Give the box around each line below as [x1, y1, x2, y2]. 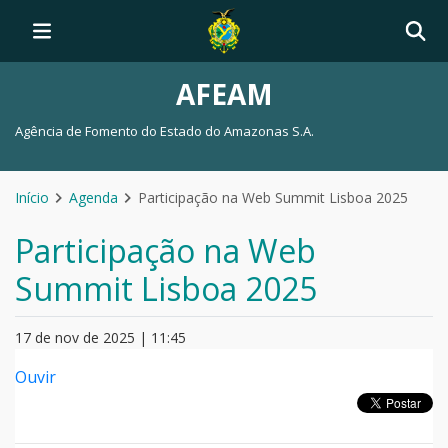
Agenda [69, 188, 118, 208]
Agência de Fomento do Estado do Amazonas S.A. [15, 122, 314, 141]
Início [15, 188, 49, 208]
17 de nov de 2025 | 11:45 [15, 328, 186, 348]
